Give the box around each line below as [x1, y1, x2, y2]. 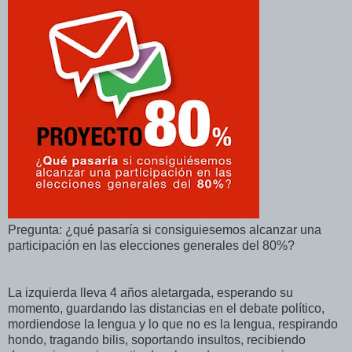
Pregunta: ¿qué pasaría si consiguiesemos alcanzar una [8, 222, 321, 236]
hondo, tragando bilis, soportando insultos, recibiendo [8, 332, 306, 346]
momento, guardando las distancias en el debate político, [8, 301, 324, 315]
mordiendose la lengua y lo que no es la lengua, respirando [8, 317, 338, 331]
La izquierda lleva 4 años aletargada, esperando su [8, 285, 293, 299]
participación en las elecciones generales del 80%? [8, 238, 295, 252]
